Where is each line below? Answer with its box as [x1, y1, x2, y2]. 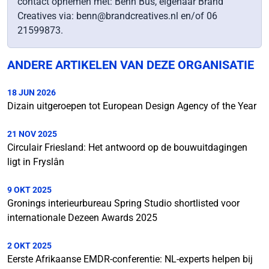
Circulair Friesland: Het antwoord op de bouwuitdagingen [7, 141, 247, 153]
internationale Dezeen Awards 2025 [7, 211, 157, 223]
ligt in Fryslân [7, 156, 64, 168]
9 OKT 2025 [7, 184, 52, 195]
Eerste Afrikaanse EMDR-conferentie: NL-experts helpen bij [7, 253, 253, 265]
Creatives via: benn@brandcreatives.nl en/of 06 [17, 10, 217, 22]
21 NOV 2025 [7, 128, 57, 139]
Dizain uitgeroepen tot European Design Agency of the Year [7, 100, 256, 112]
